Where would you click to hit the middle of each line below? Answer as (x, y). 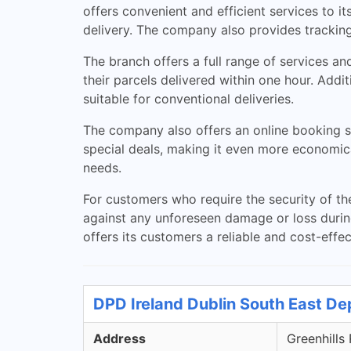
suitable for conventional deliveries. (188, 99)
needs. (102, 168)
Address (119, 338)
